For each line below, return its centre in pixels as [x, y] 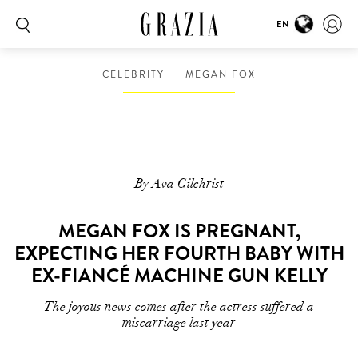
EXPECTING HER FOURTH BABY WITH [179, 253]
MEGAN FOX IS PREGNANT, [179, 231]
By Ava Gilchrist [179, 184]
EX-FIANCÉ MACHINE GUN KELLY [179, 276]
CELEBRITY [133, 74]
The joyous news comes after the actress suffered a [179, 307]
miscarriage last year [179, 323]
